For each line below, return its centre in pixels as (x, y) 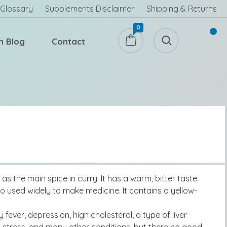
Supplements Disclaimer (90, 9)
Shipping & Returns (182, 9)
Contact (68, 42)
